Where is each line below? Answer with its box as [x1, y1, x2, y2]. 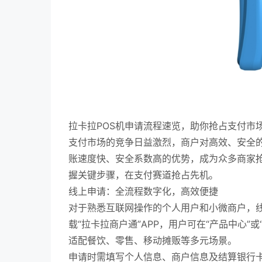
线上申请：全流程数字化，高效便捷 [68, 185, 218, 197]
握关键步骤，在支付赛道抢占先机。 [68, 169, 218, 181]
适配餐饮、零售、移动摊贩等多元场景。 [68, 235, 237, 246]
